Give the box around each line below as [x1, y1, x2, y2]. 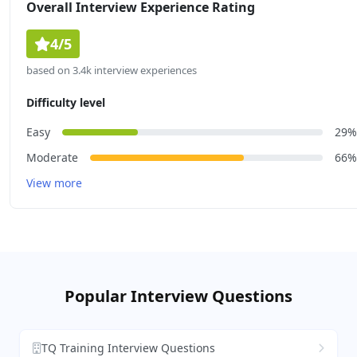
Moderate [26, 150, 78, 166]
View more [26, 175, 82, 191]
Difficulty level [26, 95, 105, 111]
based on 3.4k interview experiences [26, 63, 197, 78]
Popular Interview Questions [65, 285, 292, 308]
